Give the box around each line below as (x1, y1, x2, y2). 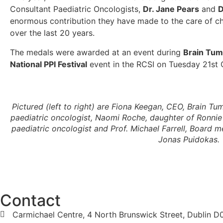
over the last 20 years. (10, 28, 100, 38)
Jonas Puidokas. (158, 134, 220, 144)
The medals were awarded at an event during (10, 47, 183, 57)
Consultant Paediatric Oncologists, (10, 4, 143, 14)
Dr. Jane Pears (143, 4, 199, 14)
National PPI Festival (10, 59, 87, 69)
